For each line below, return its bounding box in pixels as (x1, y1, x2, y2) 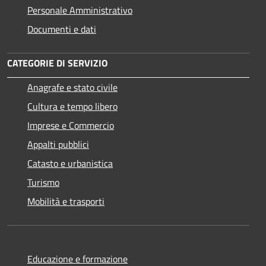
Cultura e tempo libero (27, 99, 118, 114)
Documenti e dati (27, 22, 96, 37)
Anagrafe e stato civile (27, 80, 118, 95)
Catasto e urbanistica (27, 156, 113, 171)
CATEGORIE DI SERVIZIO (7, 56, 107, 71)
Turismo (27, 175, 59, 190)
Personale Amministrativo (27, 3, 132, 18)
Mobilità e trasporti (27, 194, 104, 209)
